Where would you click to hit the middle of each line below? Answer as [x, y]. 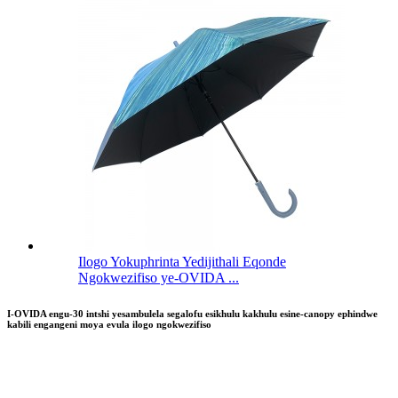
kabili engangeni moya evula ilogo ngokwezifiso [109, 325]
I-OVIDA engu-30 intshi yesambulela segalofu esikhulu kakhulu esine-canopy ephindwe [192, 314]
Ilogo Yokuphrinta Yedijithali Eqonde [182, 262]
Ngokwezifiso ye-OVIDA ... [159, 278]
